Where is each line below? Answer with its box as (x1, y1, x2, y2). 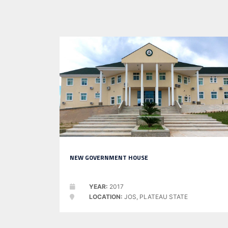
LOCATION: (89, 193, 123, 201)
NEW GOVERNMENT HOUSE (70, 153, 148, 163)
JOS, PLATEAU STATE (123, 193, 188, 201)
